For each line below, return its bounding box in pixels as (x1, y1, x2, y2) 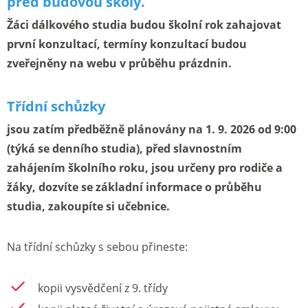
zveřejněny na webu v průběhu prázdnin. (7, 55, 232, 71)
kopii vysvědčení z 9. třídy (38, 280, 168, 296)
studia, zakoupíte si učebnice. (7, 199, 170, 214)
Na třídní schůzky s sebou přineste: (7, 239, 190, 255)
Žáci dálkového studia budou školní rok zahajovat (7, 16, 281, 32)
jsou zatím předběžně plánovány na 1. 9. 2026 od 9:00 (7, 122, 296, 137)
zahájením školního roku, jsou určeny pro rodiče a (7, 160, 283, 176)
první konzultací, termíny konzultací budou (7, 36, 247, 52)
